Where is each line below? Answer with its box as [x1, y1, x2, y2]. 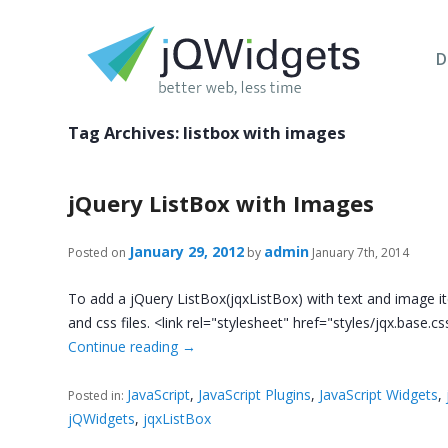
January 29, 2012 [129, 242, 245, 261]
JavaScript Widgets [319, 384, 439, 404]
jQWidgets [68, 408, 136, 428]
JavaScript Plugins [198, 384, 312, 404]
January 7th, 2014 [309, 244, 410, 261]
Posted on [68, 244, 127, 261]
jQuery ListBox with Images [68, 188, 375, 218]
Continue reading [68, 336, 183, 356]
